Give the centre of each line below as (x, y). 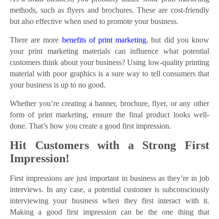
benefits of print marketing (104, 40)
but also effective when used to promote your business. (94, 22)
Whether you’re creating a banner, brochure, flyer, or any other (109, 104)
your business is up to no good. (58, 85)
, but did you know (178, 40)
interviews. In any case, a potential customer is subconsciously (109, 190)
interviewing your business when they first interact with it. (109, 201)
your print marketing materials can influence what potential (109, 51)
